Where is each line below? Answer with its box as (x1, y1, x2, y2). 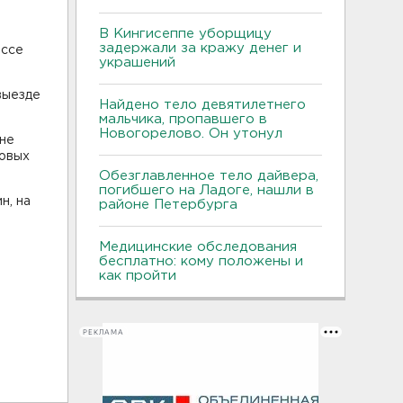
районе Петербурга (99, 199, 246, 210)
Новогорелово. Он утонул (99, 128, 287, 139)
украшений (99, 57, 175, 68)
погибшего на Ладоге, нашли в (99, 184, 314, 196)
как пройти (99, 270, 176, 282)
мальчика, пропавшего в (99, 113, 267, 125)
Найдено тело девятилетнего (99, 99, 306, 111)
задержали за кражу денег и (99, 42, 301, 54)
